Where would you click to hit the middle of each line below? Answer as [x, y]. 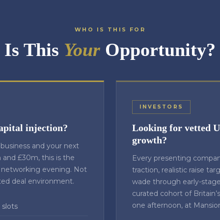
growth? [150, 140]
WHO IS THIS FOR [110, 29]
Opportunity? [158, 50]
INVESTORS [161, 107]
